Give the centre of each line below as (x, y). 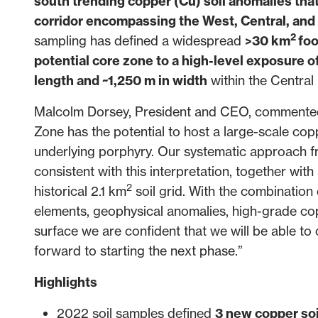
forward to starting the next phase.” (138, 251)
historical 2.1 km (80, 191)
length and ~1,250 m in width (121, 80)
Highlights (66, 282)
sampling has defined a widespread (139, 40)
